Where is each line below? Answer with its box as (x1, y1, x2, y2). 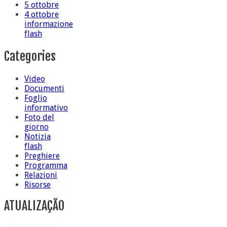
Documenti (24, 84, 64, 94)
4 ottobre (24, 10, 59, 20)
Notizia (24, 132, 51, 142)
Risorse (24, 180, 51, 190)
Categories (4, 49, 56, 64)
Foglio (24, 93, 47, 103)
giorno (24, 122, 49, 132)
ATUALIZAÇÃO (4, 198, 64, 214)
